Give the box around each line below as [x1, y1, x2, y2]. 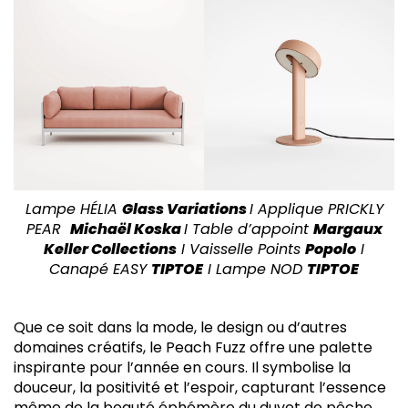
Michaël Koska [69, 218, 184, 240]
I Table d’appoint [183, 218, 313, 240]
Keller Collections [44, 238, 177, 260]
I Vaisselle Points [177, 238, 305, 260]
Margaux [312, 218, 382, 240]
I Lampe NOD [203, 258, 307, 280]
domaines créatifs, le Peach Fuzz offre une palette [14, 336, 372, 358]
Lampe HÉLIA [25, 198, 122, 219]
